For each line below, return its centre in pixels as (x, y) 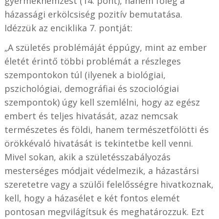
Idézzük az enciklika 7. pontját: (68, 28)
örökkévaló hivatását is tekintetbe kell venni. (99, 143)
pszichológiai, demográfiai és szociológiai (91, 89)
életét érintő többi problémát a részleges (92, 61)
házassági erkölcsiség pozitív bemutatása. (93, 14)
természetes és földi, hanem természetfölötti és (106, 130)
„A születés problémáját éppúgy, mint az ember (105, 48)
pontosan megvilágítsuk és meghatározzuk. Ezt (104, 212)
